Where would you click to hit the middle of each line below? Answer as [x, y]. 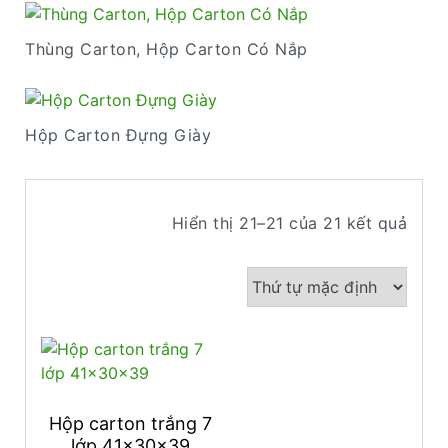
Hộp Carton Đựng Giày [118, 135]
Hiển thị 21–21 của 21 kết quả [289, 223]
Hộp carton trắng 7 [130, 423]
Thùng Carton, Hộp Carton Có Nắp [166, 49]
